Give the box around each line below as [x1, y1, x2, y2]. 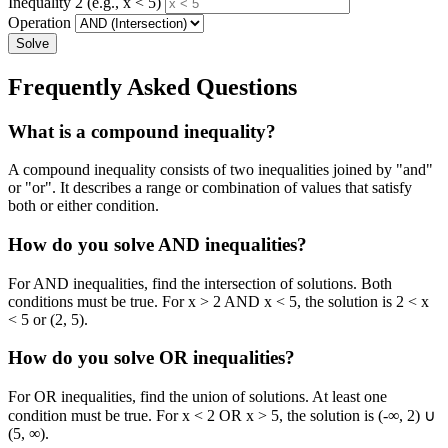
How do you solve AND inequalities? [8, 233, 307, 255]
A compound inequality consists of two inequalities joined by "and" [8, 161, 433, 179]
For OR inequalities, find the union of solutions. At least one [8, 388, 387, 406]
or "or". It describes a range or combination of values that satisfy [8, 179, 412, 197]
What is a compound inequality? [8, 120, 276, 142]
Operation [8, 13, 71, 31]
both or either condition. [8, 197, 159, 215]
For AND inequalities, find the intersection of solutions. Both [8, 274, 392, 292]
